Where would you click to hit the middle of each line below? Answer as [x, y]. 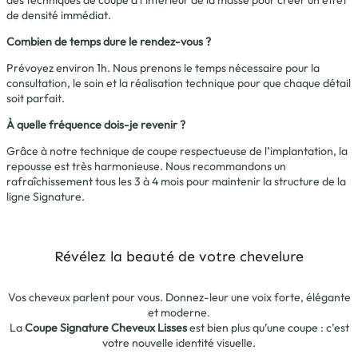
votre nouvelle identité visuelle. [179, 343]
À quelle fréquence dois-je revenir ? [96, 124]
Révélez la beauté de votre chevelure [179, 256]
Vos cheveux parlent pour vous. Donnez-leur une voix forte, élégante [179, 298]
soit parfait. [36, 98]
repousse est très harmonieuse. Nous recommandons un [146, 166]
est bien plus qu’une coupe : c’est [268, 328]
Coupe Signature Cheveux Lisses [105, 328]
